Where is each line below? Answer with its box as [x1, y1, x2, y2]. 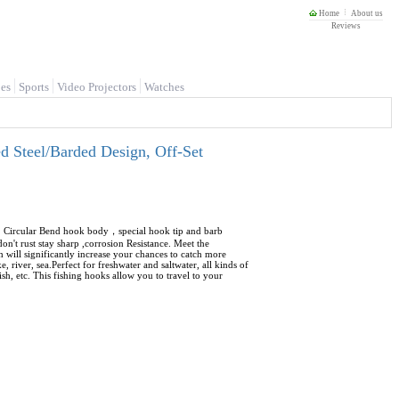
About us [351, 9, 383, 18]
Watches [144, 80, 184, 94]
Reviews [331, 21, 361, 30]
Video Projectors [57, 80, 136, 94]
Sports [19, 80, 49, 94]
